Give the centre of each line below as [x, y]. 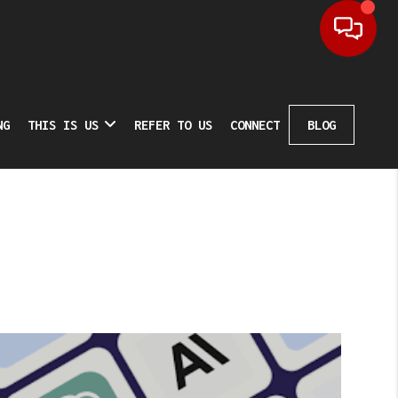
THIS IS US [64, 124]
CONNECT [255, 124]
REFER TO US [174, 124]
